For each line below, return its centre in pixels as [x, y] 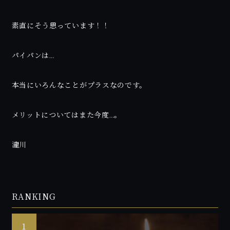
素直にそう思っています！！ [61, 26]
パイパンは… [33, 55]
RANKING [34, 196]
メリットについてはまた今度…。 [67, 115]
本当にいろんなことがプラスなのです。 [79, 85]
